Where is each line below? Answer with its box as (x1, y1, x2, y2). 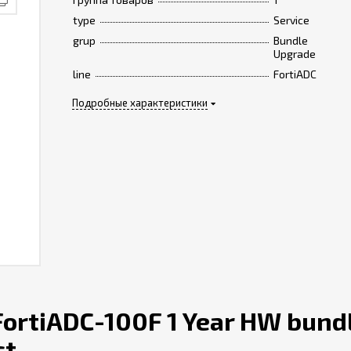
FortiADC (273, 67, 317, 81)
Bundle (273, 34, 308, 47)
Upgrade (273, 47, 316, 60)
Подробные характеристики (71, 96, 208, 109)
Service (273, 13, 309, 27)
